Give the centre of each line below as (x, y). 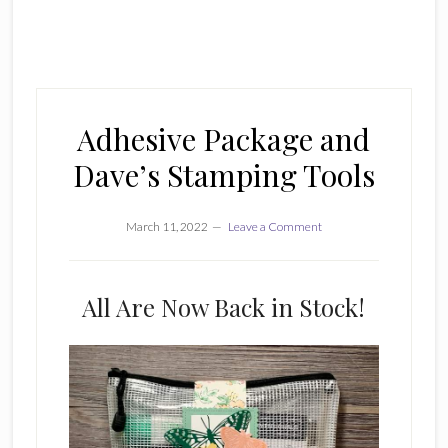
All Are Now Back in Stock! (224, 307)
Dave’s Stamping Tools (223, 175)
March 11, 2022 (166, 226)
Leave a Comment (274, 226)
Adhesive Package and (224, 139)
